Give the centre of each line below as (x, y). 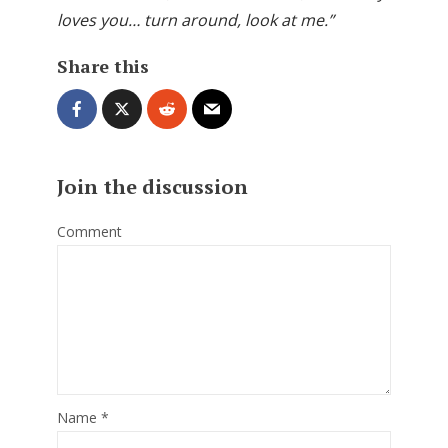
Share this (103, 65)
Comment (89, 231)
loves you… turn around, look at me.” (195, 20)
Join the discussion (152, 186)
